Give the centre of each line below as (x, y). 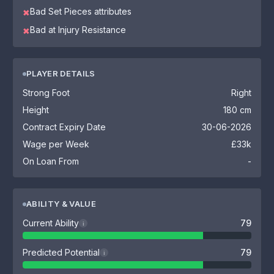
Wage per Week (56, 144)
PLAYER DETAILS (61, 73)
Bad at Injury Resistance (78, 30)
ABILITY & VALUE (61, 204)
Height (36, 110)
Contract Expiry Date (64, 127)
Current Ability (51, 223)
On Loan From (51, 161)
